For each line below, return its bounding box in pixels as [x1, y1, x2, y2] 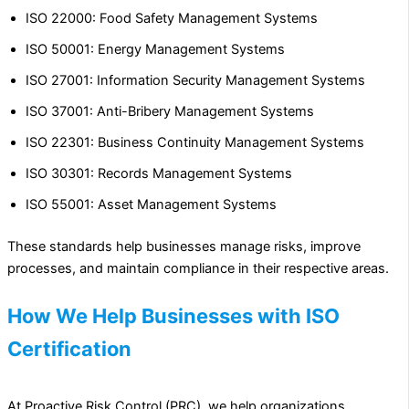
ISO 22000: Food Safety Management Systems [26, 10, 318, 27]
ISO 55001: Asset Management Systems [26, 196, 277, 214]
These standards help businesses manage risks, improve [7, 238, 361, 256]
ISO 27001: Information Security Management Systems [26, 72, 365, 89]
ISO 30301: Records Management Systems [26, 165, 292, 183]
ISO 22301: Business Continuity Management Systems [26, 134, 364, 152]
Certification [7, 336, 131, 361]
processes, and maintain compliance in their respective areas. [7, 260, 389, 278]
